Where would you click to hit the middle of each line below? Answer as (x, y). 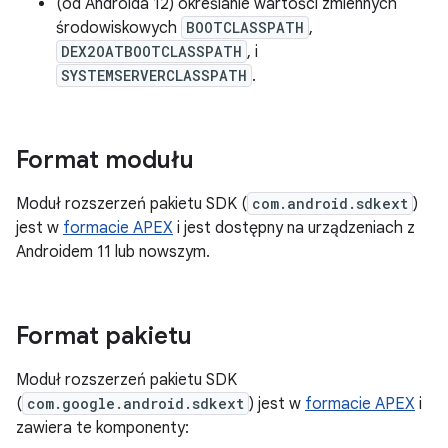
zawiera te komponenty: (102, 428)
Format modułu (105, 160)
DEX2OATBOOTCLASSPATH (151, 51)
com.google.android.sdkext (135, 403)
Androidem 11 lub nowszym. (113, 252)
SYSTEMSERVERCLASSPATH (154, 75)
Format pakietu (104, 336)
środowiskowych (118, 28)
